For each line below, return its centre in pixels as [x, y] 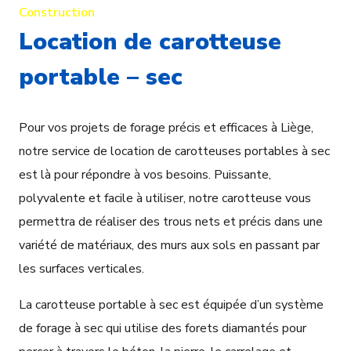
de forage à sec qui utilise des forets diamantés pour [163, 329]
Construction [57, 13]
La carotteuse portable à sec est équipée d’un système [171, 305]
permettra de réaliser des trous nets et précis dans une [171, 222]
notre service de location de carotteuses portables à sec [174, 152]
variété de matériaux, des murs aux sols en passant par [169, 246]
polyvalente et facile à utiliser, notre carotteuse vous [165, 199]
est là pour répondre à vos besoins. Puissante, [145, 175]
